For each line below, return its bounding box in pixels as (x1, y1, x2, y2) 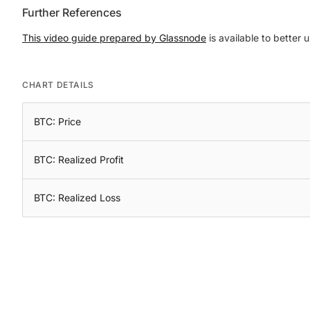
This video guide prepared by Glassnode (22, 32, 206, 44)
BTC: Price (34, 116, 81, 127)
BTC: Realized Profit (34, 154, 124, 165)
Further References (22, 6, 122, 19)
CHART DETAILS (22, 80, 94, 90)
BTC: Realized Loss (34, 192, 120, 203)
